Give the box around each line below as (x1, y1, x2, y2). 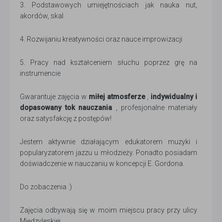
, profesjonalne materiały (112, 103, 198, 111)
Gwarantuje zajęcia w (20, 92, 89, 101)
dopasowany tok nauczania (20, 103, 112, 111)
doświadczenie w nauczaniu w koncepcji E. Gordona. (20, 159, 184, 167)
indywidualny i (151, 92, 197, 101)
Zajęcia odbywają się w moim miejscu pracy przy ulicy (20, 206, 197, 214)
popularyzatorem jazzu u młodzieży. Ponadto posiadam (20, 148, 197, 157)
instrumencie (20, 69, 60, 77)
